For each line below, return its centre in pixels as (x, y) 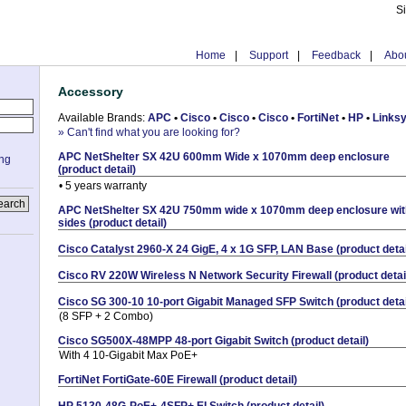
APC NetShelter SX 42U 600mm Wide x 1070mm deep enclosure (224, 156)
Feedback (336, 55)
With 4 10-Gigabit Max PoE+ (128, 355)
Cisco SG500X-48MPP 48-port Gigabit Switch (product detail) (213, 340)
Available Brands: (103, 117)
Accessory (91, 92)
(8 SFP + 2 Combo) (106, 316)
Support (269, 55)
